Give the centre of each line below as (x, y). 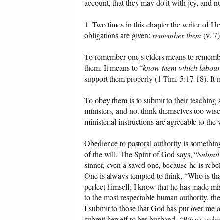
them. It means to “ (114, 68)
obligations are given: (118, 35)
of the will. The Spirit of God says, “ (141, 154)
